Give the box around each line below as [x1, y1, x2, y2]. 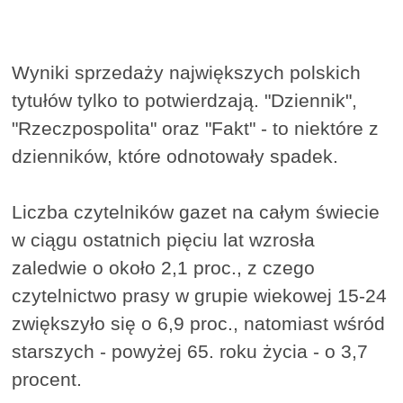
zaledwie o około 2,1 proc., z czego [12, 257, 316, 279]
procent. [12, 369, 83, 390]
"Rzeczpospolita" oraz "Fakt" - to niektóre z [12, 118, 380, 139]
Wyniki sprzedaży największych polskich [12, 62, 362, 84]
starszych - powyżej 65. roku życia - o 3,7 [12, 341, 369, 363]
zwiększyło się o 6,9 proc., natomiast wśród [12, 313, 386, 335]
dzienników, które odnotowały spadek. [12, 146, 339, 167]
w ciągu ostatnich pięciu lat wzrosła [12, 229, 316, 251]
